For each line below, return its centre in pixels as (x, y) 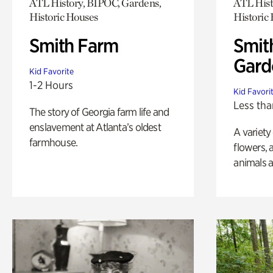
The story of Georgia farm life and (99, 112)
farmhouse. (54, 143)
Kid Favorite (51, 72)
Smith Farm (74, 46)
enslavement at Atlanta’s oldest (95, 127)
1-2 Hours (51, 85)
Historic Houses (64, 17)
